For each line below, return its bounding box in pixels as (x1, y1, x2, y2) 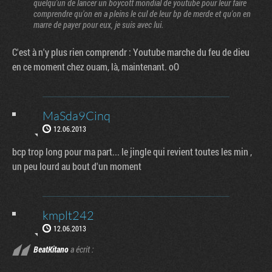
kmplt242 (42, 207, 94, 223)
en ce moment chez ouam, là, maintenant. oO (12, 59, 179, 73)
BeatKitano (33, 243, 69, 255)
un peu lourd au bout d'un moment (12, 159, 141, 172)
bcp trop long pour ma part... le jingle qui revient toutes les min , (12, 144, 252, 158)
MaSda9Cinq (42, 107, 110, 123)
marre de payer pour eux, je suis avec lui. (33, 18, 163, 30)
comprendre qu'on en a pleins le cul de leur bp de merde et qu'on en (33, 7, 251, 19)
